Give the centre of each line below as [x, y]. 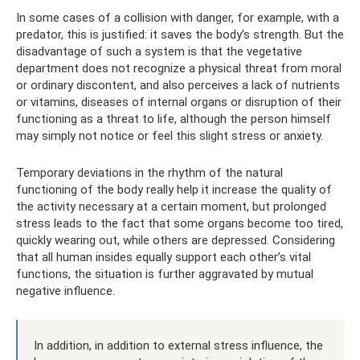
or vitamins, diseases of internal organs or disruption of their [179, 102]
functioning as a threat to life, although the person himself [174, 119]
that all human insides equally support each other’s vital [164, 257]
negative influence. [65, 290]
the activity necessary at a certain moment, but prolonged [171, 206]
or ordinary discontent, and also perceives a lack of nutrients [178, 85]
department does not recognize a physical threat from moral [179, 68]
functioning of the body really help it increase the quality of [174, 189]
